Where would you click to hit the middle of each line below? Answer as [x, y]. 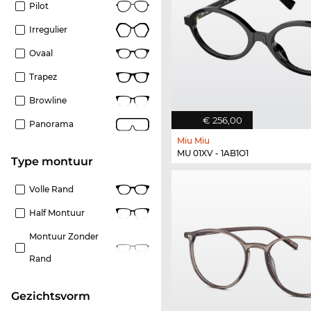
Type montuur [56, 162]
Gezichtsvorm [55, 296]
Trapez [43, 77]
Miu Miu [193, 140]
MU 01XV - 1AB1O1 [213, 153]
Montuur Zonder [64, 237]
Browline [48, 101]
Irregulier [48, 30]
